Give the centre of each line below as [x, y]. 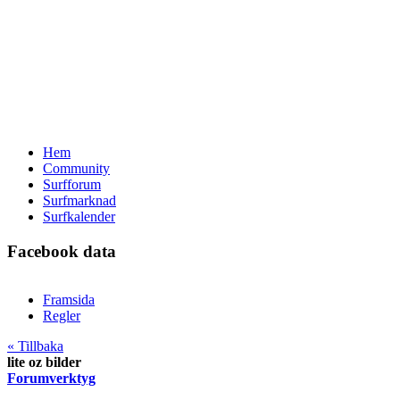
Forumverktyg [51, 379]
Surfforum [72, 184]
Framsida [69, 300]
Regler [62, 316]
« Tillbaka [35, 346]
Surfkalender [79, 217]
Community [76, 168]
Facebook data [62, 251]
